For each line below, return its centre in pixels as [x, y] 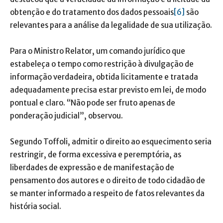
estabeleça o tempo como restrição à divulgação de [102, 64]
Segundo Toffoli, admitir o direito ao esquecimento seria [111, 142]
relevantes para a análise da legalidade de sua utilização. [111, 25]
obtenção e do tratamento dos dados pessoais [92, 12]
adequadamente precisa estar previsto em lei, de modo [108, 90]
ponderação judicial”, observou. [66, 116]
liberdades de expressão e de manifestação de [92, 168]
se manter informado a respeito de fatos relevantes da [107, 194]
